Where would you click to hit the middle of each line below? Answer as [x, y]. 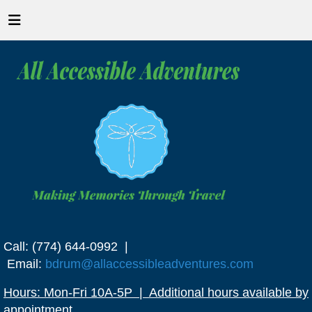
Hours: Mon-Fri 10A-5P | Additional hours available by [156, 292]
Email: [24, 264]
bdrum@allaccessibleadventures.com [149, 264]
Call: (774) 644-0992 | [66, 246]
